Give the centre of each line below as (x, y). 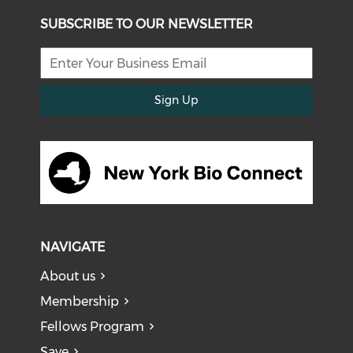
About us (68, 276)
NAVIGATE (73, 247)
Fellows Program (93, 326)
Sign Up (176, 100)
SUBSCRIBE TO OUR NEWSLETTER (147, 24)
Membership (80, 301)
